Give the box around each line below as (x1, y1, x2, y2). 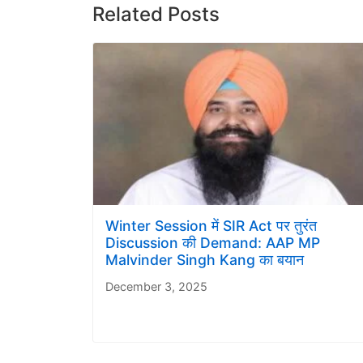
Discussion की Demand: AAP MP (105, 234, 320, 252)
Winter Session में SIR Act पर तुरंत (105, 217, 317, 235)
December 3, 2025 (105, 280, 207, 294)
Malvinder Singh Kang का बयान (105, 251, 304, 269)
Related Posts (92, 2, 220, 27)
